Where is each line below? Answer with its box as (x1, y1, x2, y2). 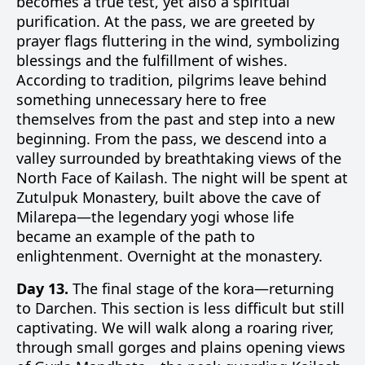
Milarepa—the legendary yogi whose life (16, 207, 294, 226)
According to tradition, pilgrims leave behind (16, 70, 327, 90)
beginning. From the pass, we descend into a (16, 129, 327, 148)
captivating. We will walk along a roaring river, (16, 318, 334, 337)
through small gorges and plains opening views (16, 337, 345, 357)
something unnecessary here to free (16, 90, 266, 109)
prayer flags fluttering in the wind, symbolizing (16, 31, 340, 51)
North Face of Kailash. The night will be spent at (16, 168, 348, 187)
